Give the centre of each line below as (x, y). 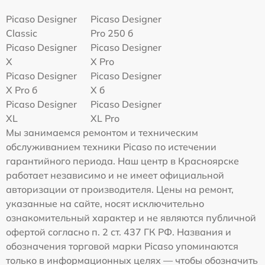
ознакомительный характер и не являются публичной (131, 218)
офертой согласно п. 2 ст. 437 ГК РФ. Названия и (119, 232)
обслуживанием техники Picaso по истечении (111, 147)
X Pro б (22, 90)
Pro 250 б (112, 33)
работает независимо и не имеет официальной (115, 175)
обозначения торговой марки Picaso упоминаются (122, 246)
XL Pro (105, 118)
